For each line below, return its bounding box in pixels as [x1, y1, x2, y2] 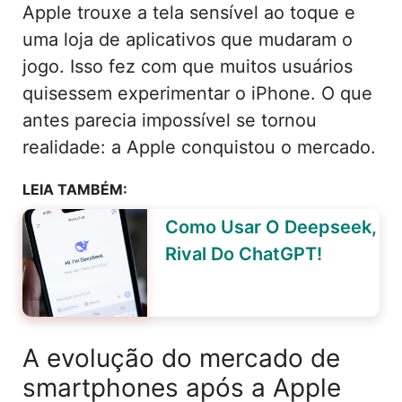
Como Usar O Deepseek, [164, 216, 377, 239]
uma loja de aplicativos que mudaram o [22, 29, 353, 51]
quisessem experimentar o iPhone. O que [22, 83, 372, 105]
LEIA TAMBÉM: [22, 180, 127, 199]
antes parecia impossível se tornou [22, 109, 317, 132]
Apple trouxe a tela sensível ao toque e [22, 2, 355, 24]
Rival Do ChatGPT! [164, 243, 322, 266]
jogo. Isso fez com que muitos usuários [22, 56, 353, 78]
